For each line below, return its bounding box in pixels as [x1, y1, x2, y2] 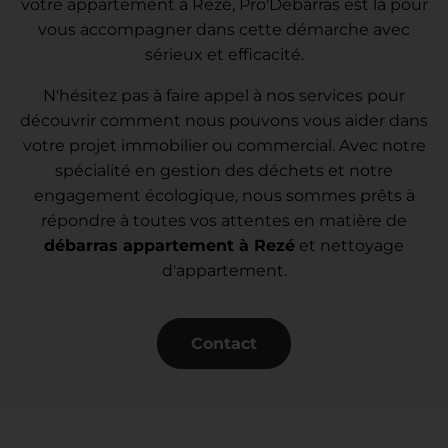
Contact [191, 333, 257, 353]
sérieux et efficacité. [144, 44, 304, 64]
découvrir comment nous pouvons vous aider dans [20, 110, 428, 130]
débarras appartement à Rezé [44, 235, 295, 255]
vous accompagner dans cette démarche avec [38, 19, 410, 39]
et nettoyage [295, 235, 404, 255]
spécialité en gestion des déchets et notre [55, 160, 393, 180]
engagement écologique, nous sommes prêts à [33, 185, 415, 205]
